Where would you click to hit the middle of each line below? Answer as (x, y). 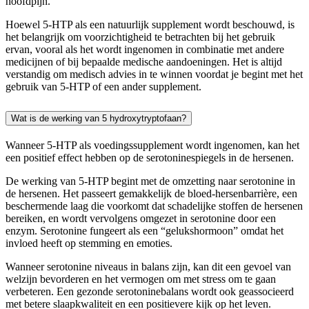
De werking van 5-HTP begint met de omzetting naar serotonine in (150, 181)
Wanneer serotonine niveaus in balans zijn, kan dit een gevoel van (148, 266)
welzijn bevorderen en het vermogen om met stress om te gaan (141, 279)
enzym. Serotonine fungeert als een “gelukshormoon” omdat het (144, 230)
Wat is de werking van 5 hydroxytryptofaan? (99, 118)
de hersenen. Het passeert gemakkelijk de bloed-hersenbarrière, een (151, 193)
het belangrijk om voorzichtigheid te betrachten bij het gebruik (140, 37)
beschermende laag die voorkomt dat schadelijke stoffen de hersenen (154, 206)
